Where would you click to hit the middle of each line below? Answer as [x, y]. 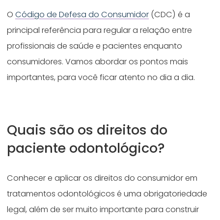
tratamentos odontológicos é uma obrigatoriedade [107, 193]
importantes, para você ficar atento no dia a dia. [101, 77]
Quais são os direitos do [87, 130]
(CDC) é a [170, 14]
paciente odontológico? [88, 148]
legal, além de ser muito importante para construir [103, 209]
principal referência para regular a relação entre [100, 30]
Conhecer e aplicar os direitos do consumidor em [102, 178]
